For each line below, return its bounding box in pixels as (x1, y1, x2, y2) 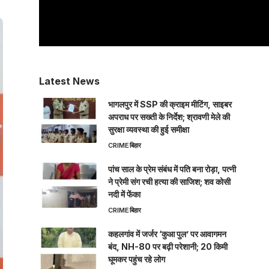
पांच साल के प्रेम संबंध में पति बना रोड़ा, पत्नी (107, 164, 236, 175)
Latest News (38, 75, 100, 88)
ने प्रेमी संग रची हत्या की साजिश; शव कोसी (107, 177, 231, 187)
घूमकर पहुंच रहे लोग (107, 254, 165, 265)
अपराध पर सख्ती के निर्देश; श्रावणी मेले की (107, 112, 230, 122)
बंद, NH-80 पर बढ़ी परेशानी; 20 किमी (107, 241, 228, 252)
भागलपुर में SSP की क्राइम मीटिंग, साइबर (107, 99, 232, 110)
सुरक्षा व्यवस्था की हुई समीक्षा (107, 124, 189, 135)
